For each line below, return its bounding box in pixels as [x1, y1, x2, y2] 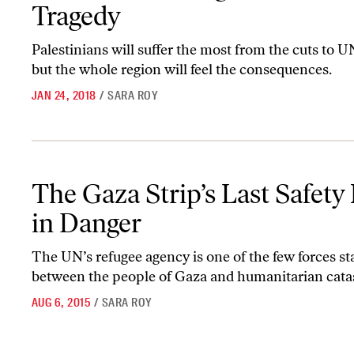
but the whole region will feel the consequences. [32, 61, 332, 78]
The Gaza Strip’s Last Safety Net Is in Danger [31, 171, 250, 186]
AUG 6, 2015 [32, 295, 91, 311]
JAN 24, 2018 [32, 88, 96, 104]
